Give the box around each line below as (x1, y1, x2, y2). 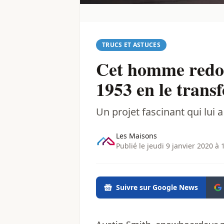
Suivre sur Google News (116, 182, 198, 192)
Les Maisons (116, 131, 157, 141)
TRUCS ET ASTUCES (102, 40, 160, 49)
